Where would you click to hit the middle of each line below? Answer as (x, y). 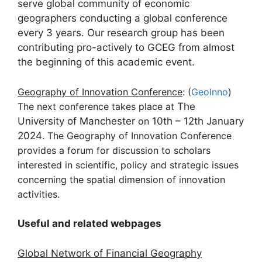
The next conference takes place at (97, 106)
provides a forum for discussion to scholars (114, 150)
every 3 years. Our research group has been (121, 33)
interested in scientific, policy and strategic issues (128, 165)
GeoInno (210, 92)
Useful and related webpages (89, 223)
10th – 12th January (196, 121)
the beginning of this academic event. (108, 62)
